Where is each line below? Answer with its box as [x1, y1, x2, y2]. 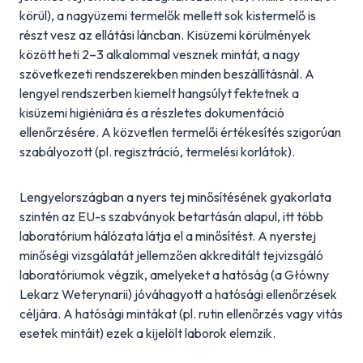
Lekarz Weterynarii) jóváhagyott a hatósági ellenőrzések [19, 286, 337, 302]
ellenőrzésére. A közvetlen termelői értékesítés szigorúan [19, 124, 341, 140]
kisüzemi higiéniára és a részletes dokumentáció [19, 105, 284, 121]
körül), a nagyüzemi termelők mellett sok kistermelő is [19, 7, 316, 23]
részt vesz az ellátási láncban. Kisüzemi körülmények [19, 27, 311, 43]
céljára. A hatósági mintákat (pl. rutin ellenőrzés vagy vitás [19, 305, 343, 322]
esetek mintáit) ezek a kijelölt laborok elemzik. [19, 325, 278, 341]
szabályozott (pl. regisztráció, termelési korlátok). [19, 143, 295, 160]
